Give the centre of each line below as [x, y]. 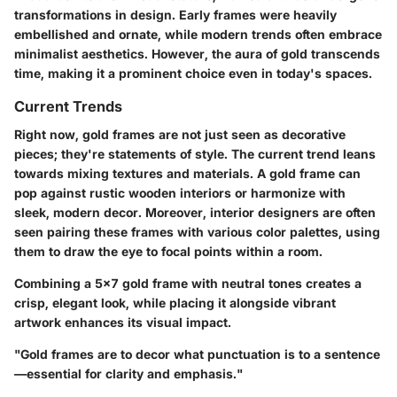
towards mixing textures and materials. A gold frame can [187, 174]
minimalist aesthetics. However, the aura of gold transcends [197, 53]
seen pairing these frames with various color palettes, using [197, 232]
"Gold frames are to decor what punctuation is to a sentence [197, 354]
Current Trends [68, 106]
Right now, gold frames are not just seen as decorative [180, 135]
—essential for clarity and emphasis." [128, 374]
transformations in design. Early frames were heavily [175, 14]
